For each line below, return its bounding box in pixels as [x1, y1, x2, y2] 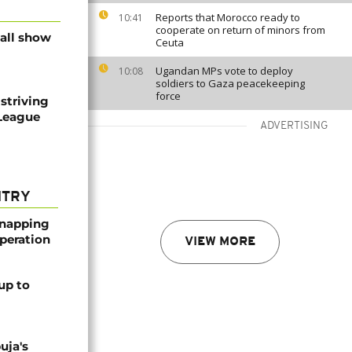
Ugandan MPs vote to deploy [156, 64, 293, 78]
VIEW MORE [185, 236, 255, 248]
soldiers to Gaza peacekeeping [156, 76, 305, 90]
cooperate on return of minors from [156, 23, 325, 37]
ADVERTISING [260, 120, 328, 132]
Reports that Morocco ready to [156, 10, 300, 24]
